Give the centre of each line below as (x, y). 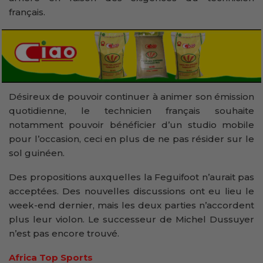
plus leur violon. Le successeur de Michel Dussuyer (131, 220)
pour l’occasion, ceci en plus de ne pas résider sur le (131, 139)
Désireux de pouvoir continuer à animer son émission (131, 97)
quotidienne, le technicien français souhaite (131, 111)
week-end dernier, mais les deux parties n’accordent (131, 205)
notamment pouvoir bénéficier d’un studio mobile (131, 125)
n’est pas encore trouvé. (64, 234)
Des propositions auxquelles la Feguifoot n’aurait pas (131, 177)
